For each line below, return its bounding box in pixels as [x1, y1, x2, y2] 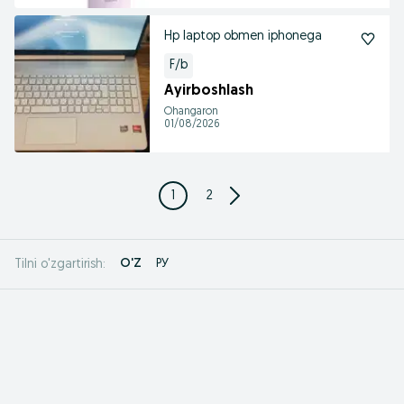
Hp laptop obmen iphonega [164, 30, 322, 43]
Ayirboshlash [164, 84, 253, 98]
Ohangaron [164, 106, 218, 117]
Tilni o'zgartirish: [14, 257, 106, 271]
